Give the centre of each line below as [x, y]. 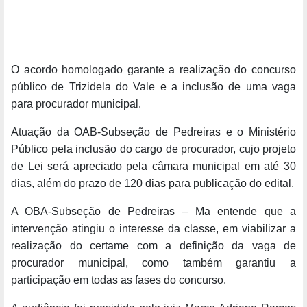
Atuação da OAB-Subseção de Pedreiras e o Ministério [153, 132]
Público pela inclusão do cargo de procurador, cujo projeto [153, 149]
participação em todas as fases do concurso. [119, 280]
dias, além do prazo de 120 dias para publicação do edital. [152, 183]
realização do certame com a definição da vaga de [153, 245]
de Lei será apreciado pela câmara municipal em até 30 [153, 166]
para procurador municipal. [76, 103]
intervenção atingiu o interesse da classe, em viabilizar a [153, 228]
